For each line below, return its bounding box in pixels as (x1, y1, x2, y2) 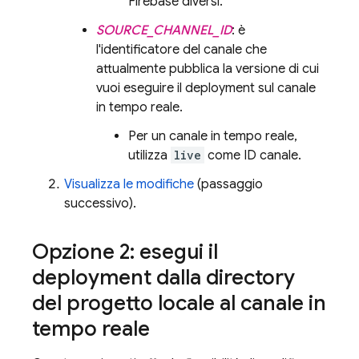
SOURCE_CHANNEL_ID (96, 22, 232, 38)
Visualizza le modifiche (64, 176, 194, 192)
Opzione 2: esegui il (32, 239, 218, 264)
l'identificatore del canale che (96, 42, 267, 58)
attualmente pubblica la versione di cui (96, 61, 319, 77)
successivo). (64, 196, 136, 212)
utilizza (128, 147, 171, 163)
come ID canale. (204, 147, 301, 163)
